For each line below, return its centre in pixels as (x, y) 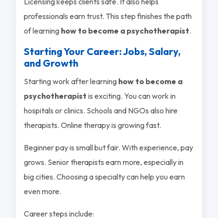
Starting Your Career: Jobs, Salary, (102, 51)
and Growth (51, 63)
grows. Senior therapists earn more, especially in (103, 162)
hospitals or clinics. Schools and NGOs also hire (100, 110)
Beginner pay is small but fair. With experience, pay (108, 147)
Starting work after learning (71, 81)
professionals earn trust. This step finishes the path (108, 16)
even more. (42, 191)
